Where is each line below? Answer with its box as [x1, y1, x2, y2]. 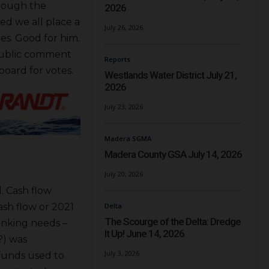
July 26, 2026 [104, 23, 144, 32]
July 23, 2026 [104, 102, 144, 112]
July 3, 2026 [104, 249, 140, 258]
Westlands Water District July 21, [104, 69, 237, 82]
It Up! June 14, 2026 [104, 228, 185, 240]
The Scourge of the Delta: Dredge [104, 216, 241, 228]
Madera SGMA [104, 134, 152, 144]
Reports [104, 55, 131, 64]
